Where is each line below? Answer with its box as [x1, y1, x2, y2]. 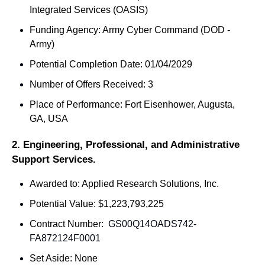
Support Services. [12, 154, 96, 166]
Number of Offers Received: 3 [30, 79, 153, 90]
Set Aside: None [30, 253, 98, 264]
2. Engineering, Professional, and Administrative [12, 139, 240, 151]
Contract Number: [30, 219, 106, 230]
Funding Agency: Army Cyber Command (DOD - [30, 25, 230, 35]
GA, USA [30, 114, 68, 124]
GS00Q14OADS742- [106, 219, 196, 230]
